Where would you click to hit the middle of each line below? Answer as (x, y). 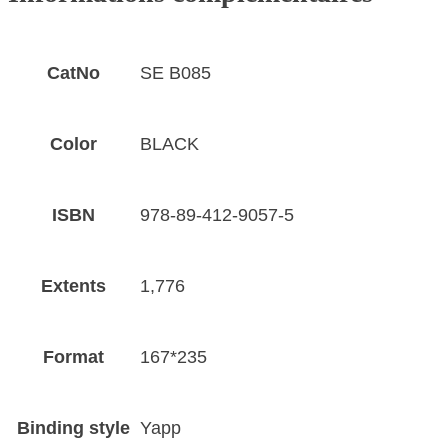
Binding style (73, 428)
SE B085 (175, 73)
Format (73, 357)
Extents (73, 286)
